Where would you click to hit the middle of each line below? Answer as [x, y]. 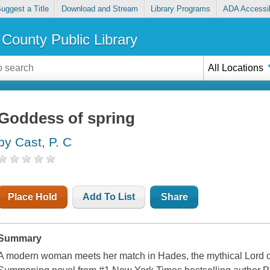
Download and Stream [99, 9]
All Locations [236, 67]
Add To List [109, 197]
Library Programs [181, 9]
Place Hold [33, 197]
